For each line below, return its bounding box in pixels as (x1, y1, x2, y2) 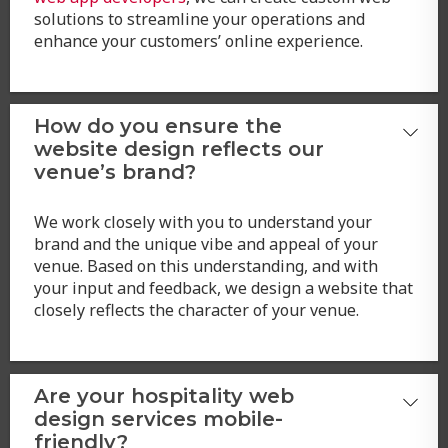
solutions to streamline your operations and (33, 6, 365, 29)
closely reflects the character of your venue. (33, 298, 359, 321)
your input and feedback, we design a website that (33, 276, 413, 299)
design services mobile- (33, 406, 283, 431)
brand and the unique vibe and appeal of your (33, 232, 378, 255)
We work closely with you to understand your (33, 210, 372, 233)
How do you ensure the (33, 113, 282, 138)
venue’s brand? (33, 159, 196, 184)
